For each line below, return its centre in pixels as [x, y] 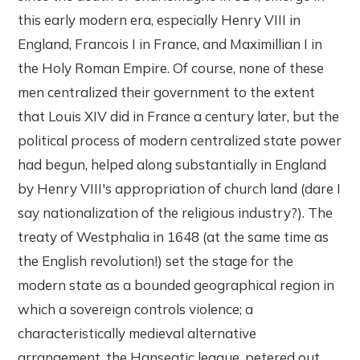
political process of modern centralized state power [180, 141]
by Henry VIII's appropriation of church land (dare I [180, 189]
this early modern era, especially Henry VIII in [160, 20]
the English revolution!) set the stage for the [156, 261]
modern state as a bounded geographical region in [176, 285]
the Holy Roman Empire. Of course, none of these [171, 68]
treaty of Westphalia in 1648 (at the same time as [174, 237]
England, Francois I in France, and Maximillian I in [170, 44]
